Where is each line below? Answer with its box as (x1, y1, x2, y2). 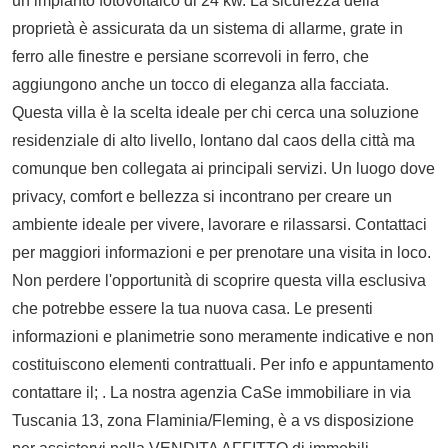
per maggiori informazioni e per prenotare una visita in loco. (12, 243, 431, 261)
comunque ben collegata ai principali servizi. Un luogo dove (12, 159, 435, 177)
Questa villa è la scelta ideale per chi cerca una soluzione (12, 103, 419, 121)
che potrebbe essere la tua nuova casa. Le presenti (12, 299, 373, 317)
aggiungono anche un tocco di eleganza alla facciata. (12, 75, 389, 93)
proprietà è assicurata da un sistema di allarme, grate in (12, 19, 403, 37)
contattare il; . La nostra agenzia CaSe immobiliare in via (12, 383, 411, 401)
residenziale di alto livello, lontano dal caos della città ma (12, 131, 415, 149)
